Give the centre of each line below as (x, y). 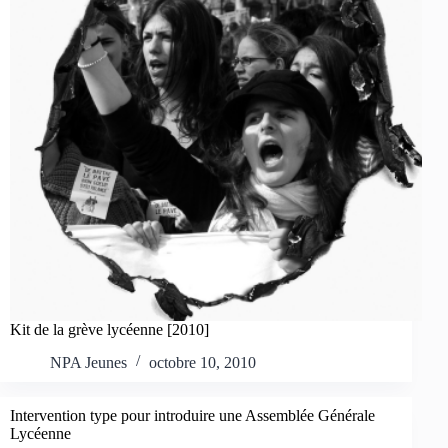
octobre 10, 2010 (202, 363)
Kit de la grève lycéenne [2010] (109, 330)
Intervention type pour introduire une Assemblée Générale (192, 416)
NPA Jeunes (88, 363)
